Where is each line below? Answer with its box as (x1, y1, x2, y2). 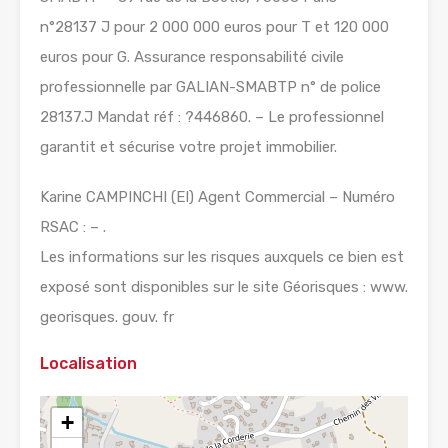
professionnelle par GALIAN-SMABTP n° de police (40, 78, 381, 97)
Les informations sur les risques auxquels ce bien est (40, 248, 404, 267)
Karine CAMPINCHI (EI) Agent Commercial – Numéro (40, 188, 395, 207)
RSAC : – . (40, 218, 106, 237)
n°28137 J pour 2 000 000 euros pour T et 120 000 (40, 18, 389, 37)
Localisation (40, 354, 137, 374)
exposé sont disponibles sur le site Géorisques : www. (40, 278, 408, 297)
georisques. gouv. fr (40, 308, 174, 327)
